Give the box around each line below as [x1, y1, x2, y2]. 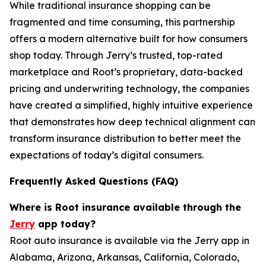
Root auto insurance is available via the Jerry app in [9, 235, 249, 246]
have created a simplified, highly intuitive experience [9, 99, 253, 111]
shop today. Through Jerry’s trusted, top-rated [9, 49, 223, 61]
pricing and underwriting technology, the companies [9, 83, 249, 94]
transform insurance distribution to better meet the [9, 132, 241, 144]
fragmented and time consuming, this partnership [9, 16, 235, 28]
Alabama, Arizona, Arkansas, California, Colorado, [9, 251, 239, 263]
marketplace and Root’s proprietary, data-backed [9, 66, 243, 78]
